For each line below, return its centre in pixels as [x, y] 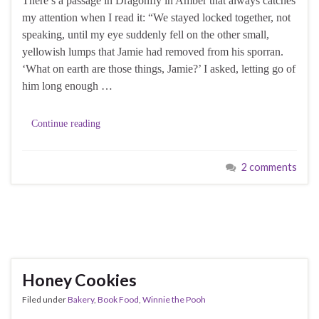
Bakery [81, 300]
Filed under [45, 300]
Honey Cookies [79, 280]
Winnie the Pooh [174, 300]
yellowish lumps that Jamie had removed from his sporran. [153, 52]
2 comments [269, 167]
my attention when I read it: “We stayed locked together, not [156, 18]
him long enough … [67, 86]
